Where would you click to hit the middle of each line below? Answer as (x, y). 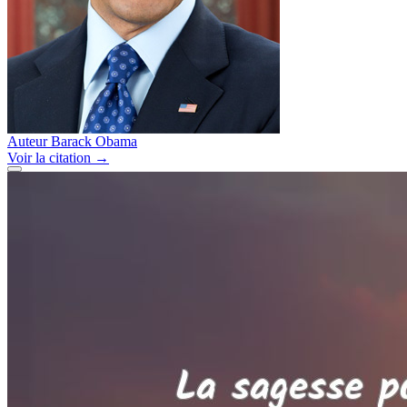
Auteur (27, 141)
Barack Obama (94, 141)
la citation (63, 157)
